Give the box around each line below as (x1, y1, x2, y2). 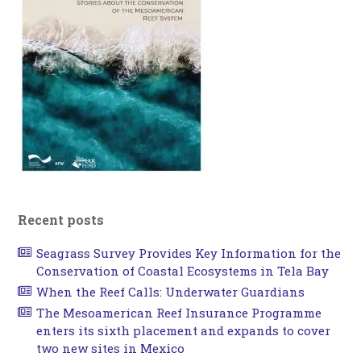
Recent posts (18, 211, 105, 229)
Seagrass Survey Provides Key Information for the (35, 245, 341, 262)
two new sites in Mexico (35, 340, 185, 357)
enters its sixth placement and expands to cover (35, 322, 330, 339)
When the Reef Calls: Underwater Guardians (35, 284, 305, 301)
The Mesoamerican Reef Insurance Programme (35, 305, 322, 322)
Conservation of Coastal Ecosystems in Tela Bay (35, 263, 329, 280)
